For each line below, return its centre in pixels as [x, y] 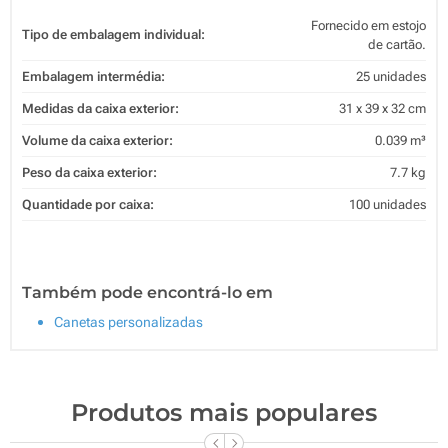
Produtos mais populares [224, 412]
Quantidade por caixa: [88, 204]
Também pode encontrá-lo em [147, 292]
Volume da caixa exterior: [97, 140]
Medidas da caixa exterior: [100, 108]
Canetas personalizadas [128, 321]
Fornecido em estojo [368, 25]
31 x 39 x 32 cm [382, 108]
